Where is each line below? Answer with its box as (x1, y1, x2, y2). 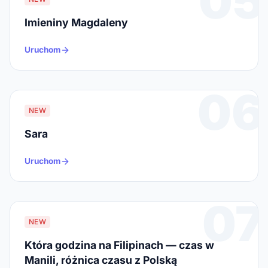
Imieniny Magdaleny (25, 16, 128, 29)
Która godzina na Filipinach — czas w (25, 239, 214, 252)
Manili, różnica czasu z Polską (25, 254, 177, 267)
